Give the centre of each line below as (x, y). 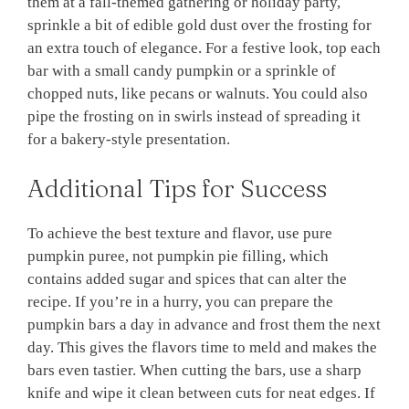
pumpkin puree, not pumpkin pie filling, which (178, 256)
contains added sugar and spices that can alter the (187, 278)
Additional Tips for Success (177, 188)
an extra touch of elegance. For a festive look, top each (204, 48)
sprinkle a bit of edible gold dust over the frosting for (199, 26)
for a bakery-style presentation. (129, 140)
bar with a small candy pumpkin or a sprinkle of (182, 71)
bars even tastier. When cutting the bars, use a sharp (194, 370)
